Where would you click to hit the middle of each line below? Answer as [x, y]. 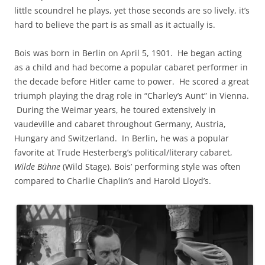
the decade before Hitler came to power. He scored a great [132, 81]
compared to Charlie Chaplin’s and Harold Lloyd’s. [113, 180]
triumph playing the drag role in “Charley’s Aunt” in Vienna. [132, 95]
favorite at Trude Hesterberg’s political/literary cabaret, [123, 152]
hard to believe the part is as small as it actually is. [115, 24]
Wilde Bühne [37, 166]
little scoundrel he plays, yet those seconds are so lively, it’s [132, 10]
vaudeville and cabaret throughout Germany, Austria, [120, 124]
